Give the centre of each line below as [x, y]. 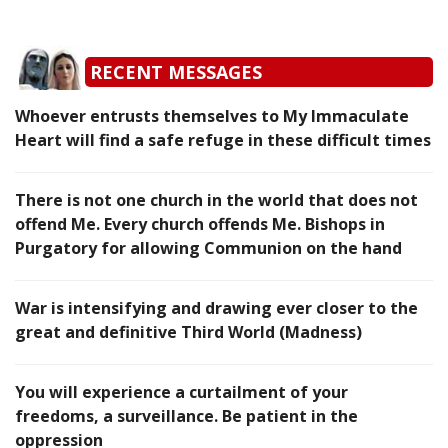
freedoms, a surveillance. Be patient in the [186, 416]
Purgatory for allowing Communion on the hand [208, 248]
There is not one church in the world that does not [216, 200]
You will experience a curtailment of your [181, 392]
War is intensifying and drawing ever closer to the [216, 308]
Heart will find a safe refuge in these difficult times [223, 140]
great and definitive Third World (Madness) [188, 332]
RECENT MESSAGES [176, 72]
